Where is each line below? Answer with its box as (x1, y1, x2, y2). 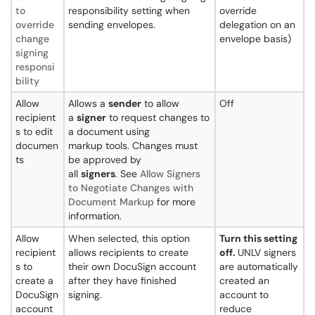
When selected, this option (68, 232, 190, 245)
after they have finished (68, 274, 176, 287)
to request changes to (106, 111, 210, 124)
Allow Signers (140, 167, 200, 180)
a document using (68, 125, 150, 138)
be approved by (68, 153, 141, 166)
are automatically (219, 260, 298, 273)
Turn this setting (219, 232, 297, 245)
